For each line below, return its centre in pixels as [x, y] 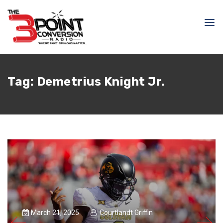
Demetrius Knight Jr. [101, 82]
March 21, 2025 [56, 213]
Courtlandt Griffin [126, 213]
